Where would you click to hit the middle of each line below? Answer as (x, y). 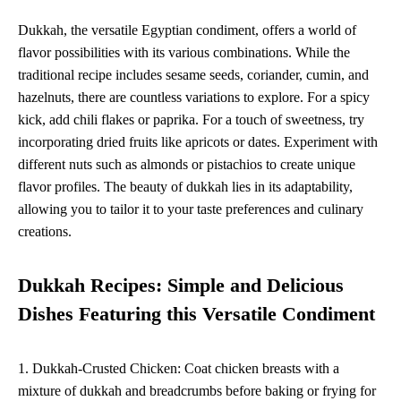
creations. (45, 232)
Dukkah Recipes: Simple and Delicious (181, 286)
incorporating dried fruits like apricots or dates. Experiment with (198, 142)
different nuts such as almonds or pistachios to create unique (187, 165)
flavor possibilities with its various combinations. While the (184, 53)
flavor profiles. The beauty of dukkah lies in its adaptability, (185, 187)
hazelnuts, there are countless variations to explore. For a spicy (194, 98)
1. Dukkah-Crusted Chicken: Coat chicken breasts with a (179, 369)
